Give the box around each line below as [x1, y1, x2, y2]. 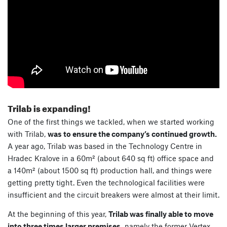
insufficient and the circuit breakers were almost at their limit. [8, 190, 219, 199]
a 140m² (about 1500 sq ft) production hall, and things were [8, 165, 212, 175]
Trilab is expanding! [8, 100, 91, 114]
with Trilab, [8, 129, 48, 138]
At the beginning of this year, [8, 209, 108, 218]
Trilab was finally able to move [108, 209, 213, 218]
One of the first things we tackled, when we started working [8, 117, 214, 126]
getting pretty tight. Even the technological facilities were [8, 177, 205, 187]
